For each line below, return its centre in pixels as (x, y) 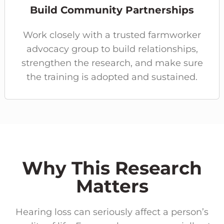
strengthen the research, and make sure (112, 63)
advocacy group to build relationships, (112, 49)
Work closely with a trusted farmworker (112, 35)
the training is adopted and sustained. (112, 77)
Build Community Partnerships (112, 10)
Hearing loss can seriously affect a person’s (112, 212)
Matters (112, 186)
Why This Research (112, 168)
